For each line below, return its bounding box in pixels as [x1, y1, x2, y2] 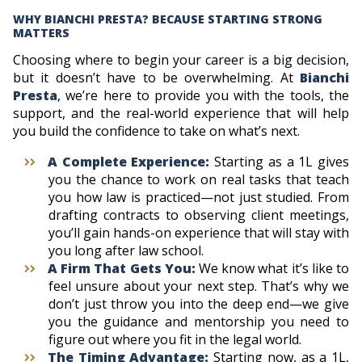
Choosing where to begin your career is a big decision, [13, 50, 349, 69]
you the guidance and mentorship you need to [48, 312, 349, 330]
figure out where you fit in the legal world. [48, 330, 301, 348]
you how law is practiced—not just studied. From [48, 187, 349, 206]
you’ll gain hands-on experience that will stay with [48, 223, 349, 242]
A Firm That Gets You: [48, 259, 199, 277]
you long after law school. [48, 241, 204, 259]
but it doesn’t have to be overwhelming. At [13, 68, 300, 86]
